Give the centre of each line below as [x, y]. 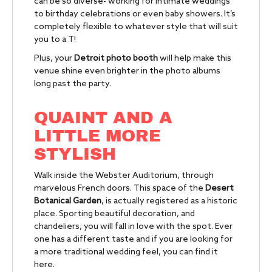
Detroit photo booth [117, 59]
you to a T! [55, 40]
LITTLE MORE [97, 136]
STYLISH [78, 154]
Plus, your [54, 59]
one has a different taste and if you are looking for [133, 240]
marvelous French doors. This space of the [120, 189]
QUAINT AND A [103, 118]
